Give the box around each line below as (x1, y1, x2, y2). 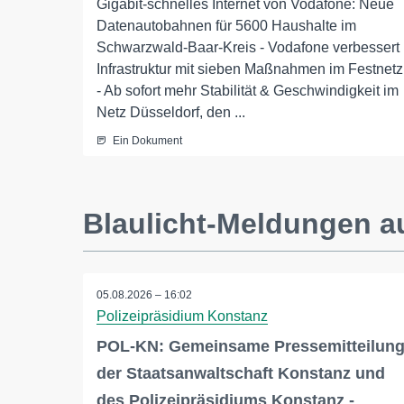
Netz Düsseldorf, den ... (96, 105, 245, 121)
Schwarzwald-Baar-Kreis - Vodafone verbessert (96, 40, 399, 56)
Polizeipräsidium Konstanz (96, 308, 268, 325)
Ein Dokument (113, 134, 182, 148)
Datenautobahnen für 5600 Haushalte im (96, 18, 356, 34)
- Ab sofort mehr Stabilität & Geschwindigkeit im (96, 83, 399, 99)
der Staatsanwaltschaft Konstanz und (96, 364, 385, 383)
